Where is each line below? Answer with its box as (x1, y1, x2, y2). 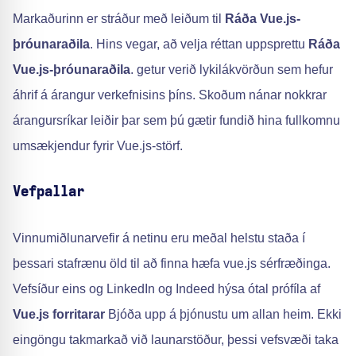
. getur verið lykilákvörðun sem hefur (130, 63, 333, 76)
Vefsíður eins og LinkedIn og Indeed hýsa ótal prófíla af (13, 282, 320, 296)
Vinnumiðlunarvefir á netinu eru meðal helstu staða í (13, 231, 305, 245)
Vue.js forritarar (13, 308, 105, 321)
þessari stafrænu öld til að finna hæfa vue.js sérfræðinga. (13, 257, 331, 270)
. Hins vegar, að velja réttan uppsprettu (90, 37, 308, 51)
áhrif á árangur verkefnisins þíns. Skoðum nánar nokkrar (13, 88, 327, 102)
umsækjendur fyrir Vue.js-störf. (13, 139, 183, 153)
